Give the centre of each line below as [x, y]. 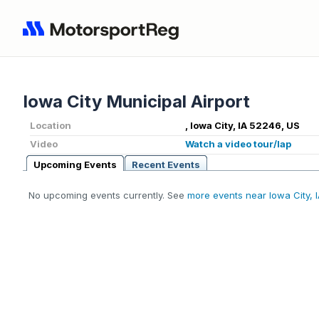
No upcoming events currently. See [108, 195]
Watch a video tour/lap [238, 144]
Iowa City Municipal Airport [136, 102]
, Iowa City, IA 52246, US [242, 126]
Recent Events [166, 165]
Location [51, 126]
